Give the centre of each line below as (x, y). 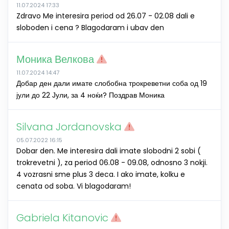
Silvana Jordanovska (70, 127)
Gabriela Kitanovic (64, 218)
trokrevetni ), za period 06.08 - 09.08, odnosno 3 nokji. (112, 163)
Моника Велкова (56, 59)
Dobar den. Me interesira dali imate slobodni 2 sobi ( (109, 151)
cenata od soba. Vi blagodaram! (74, 186)
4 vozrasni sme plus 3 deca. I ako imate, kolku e (101, 174)
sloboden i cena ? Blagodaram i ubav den (90, 28)
